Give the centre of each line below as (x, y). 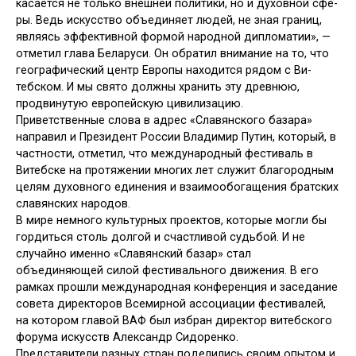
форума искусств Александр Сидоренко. (127, 337)
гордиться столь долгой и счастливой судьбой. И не (161, 237)
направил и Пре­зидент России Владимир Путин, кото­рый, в (176, 137)
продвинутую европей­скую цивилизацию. (130, 103)
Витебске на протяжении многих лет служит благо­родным (175, 170)
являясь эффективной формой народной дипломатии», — (173, 37)
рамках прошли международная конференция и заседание (177, 287)
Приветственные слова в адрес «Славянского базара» (164, 120)
